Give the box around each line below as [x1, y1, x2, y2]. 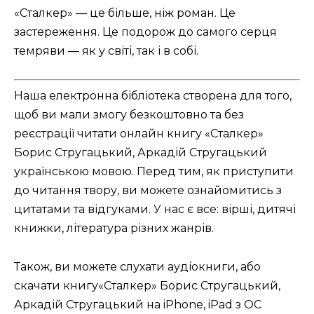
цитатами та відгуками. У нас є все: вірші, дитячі [14, 203, 296, 217]
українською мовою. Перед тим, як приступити [14, 165, 294, 179]
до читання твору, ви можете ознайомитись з [14, 184, 282, 198]
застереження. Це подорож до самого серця [14, 25, 277, 39]
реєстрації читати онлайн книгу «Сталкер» [14, 127, 264, 141]
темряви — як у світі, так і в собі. [14, 44, 198, 58]
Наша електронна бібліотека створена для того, [14, 89, 292, 103]
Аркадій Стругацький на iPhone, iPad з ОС [14, 297, 261, 311]
